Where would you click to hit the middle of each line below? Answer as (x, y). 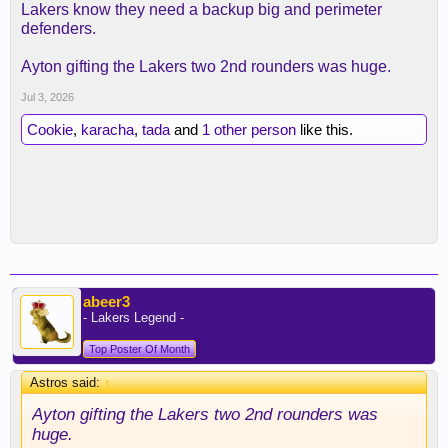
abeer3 (106, 302)
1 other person (249, 130)
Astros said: (67, 383)
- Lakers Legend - (133, 318)
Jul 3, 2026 (47, 97)
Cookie (50, 130)
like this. (324, 130)
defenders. (58, 29)
